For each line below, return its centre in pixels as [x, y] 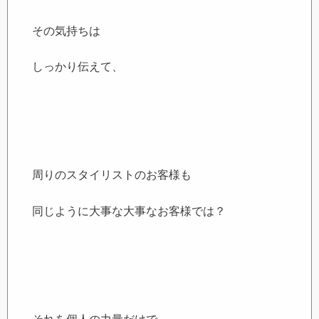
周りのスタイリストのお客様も [112, 175]
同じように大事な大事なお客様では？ [129, 211]
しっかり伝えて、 [78, 67]
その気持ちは [67, 31]
